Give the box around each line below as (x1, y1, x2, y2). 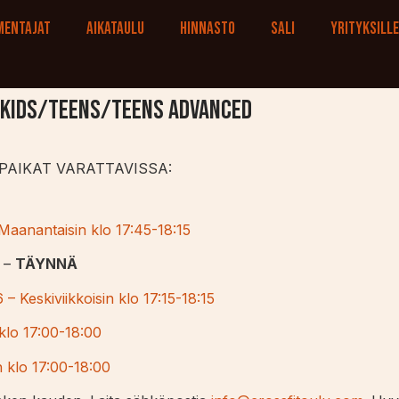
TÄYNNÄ (15, 255, 77, 273)
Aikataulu (86, 19, 145, 39)
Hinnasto (180, 19, 236, 39)
